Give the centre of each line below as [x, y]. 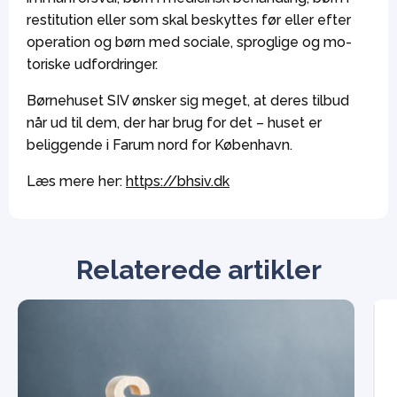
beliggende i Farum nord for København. [160, 145]
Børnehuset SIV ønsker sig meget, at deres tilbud [188, 101]
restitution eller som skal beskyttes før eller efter [189, 20]
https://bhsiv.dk [178, 181]
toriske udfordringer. [92, 64]
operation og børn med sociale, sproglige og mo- [189, 42]
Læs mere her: [76, 181]
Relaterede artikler [198, 270]
